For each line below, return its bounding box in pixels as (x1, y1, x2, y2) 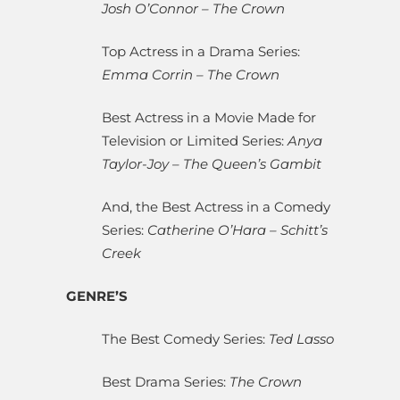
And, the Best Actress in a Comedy (102, 198, 330, 216)
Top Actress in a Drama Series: (102, 43, 300, 61)
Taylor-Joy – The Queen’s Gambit (102, 155, 321, 173)
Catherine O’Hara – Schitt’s (147, 221, 328, 239)
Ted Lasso (269, 330, 334, 348)
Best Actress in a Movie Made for (102, 109, 316, 127)
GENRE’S (66, 287, 128, 305)
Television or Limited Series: (102, 132, 287, 150)
